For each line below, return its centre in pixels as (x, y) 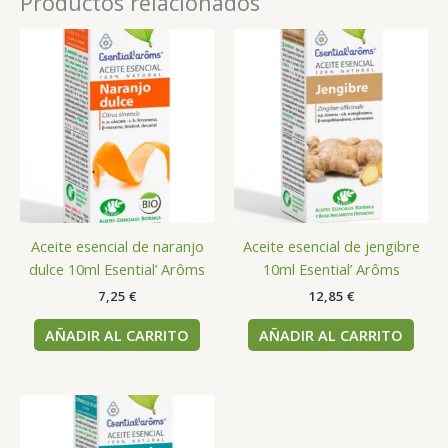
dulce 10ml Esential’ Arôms (117, 268)
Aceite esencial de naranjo (117, 245)
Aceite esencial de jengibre (331, 245)
